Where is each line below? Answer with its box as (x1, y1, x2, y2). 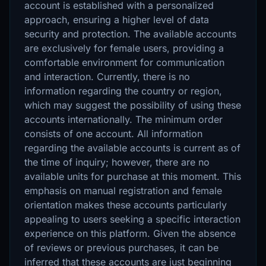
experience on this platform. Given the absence (24, 227, 236, 239)
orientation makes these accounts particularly (24, 198, 227, 211)
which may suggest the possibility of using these (24, 99, 241, 111)
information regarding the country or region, (24, 84, 222, 97)
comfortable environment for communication (24, 56, 224, 68)
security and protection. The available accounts (24, 27, 236, 40)
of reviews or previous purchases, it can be (24, 241, 218, 254)
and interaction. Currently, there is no (24, 70, 190, 83)
